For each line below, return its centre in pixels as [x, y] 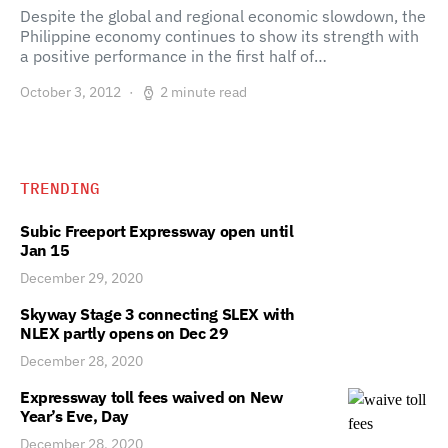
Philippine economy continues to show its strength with [219, 36]
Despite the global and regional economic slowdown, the [223, 16]
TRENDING [60, 188]
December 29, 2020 [81, 278]
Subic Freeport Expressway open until [157, 231]
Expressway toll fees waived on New [151, 397]
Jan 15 [45, 250]
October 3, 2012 [70, 92]
